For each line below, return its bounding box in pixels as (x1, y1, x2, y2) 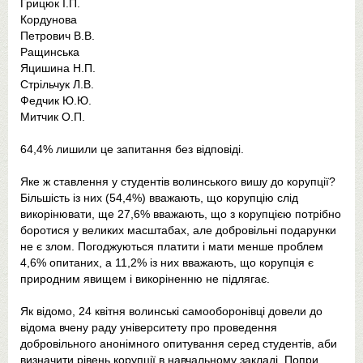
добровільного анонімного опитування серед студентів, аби (20, 337, 337, 350)
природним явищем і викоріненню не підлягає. (20, 272, 270, 285)
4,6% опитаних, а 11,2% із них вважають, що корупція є (20, 256, 314, 269)
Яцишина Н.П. (20, 62, 96, 75)
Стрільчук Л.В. (20, 78, 94, 91)
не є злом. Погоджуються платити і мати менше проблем (20, 240, 323, 253)
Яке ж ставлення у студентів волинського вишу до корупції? (20, 175, 335, 188)
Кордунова (20, 13, 77, 26)
